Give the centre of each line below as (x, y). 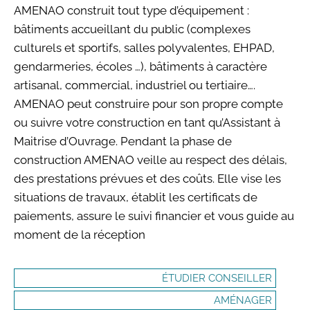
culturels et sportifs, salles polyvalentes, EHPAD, (144, 48)
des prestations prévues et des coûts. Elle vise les (147, 179)
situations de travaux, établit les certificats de (136, 197)
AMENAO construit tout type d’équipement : (131, 10)
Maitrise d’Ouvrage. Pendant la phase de (123, 141)
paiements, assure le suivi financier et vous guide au (154, 216)
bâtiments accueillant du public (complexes (132, 29)
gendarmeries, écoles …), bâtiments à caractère (140, 66)
